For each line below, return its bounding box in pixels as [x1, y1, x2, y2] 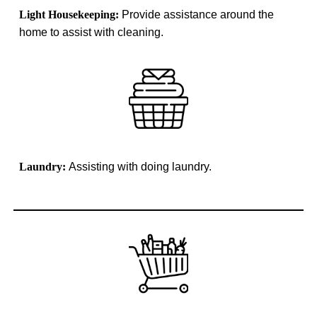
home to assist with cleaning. [19, 25, 164, 38]
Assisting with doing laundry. [69, 160, 212, 173]
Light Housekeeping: [19, 8, 122, 21]
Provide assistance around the [122, 8, 275, 21]
